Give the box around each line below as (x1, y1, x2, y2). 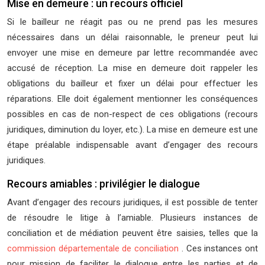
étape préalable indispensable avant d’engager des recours (7, 140, 258, 150)
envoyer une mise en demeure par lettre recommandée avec (7, 47, 258, 58)
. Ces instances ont (181, 243, 258, 254)
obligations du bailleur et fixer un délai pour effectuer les (7, 78, 258, 89)
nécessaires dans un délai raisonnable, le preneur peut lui (7, 32, 258, 43)
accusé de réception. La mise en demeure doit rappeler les (7, 63, 258, 73)
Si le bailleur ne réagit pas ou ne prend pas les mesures (7, 17, 258, 27)
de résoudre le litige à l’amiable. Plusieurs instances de (7, 212, 258, 223)
